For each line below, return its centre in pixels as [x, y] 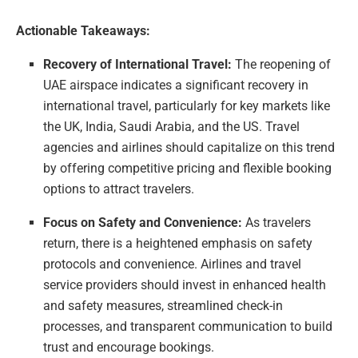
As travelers [277, 223]
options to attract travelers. [119, 189]
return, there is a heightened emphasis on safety [178, 243]
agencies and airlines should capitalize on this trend [189, 147]
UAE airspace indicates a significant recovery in [176, 85]
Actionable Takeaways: [83, 31]
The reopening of [282, 64]
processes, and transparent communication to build [188, 326]
